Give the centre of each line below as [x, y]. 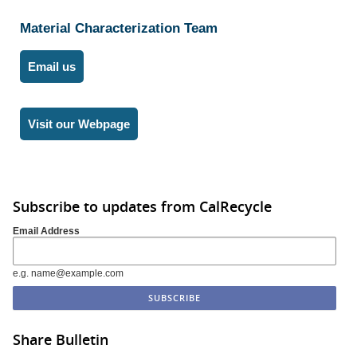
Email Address [46, 231]
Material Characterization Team [119, 28]
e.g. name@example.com [68, 274]
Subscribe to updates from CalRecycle [142, 206]
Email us [52, 66]
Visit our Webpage [79, 124]
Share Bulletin [61, 340]
